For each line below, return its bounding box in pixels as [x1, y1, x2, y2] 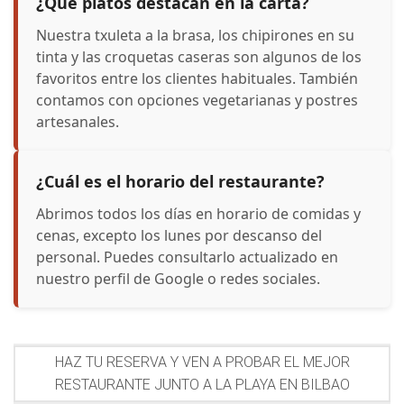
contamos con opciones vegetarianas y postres [36, 89, 358, 110]
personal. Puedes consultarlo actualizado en [36, 246, 338, 267]
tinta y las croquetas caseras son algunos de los [36, 46, 362, 67]
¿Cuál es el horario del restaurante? [36, 170, 325, 192]
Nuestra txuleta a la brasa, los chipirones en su [36, 24, 354, 45]
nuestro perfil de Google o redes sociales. [36, 268, 320, 289]
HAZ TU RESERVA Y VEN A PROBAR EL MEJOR [54, 353, 350, 372]
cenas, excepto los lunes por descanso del [36, 225, 322, 245]
